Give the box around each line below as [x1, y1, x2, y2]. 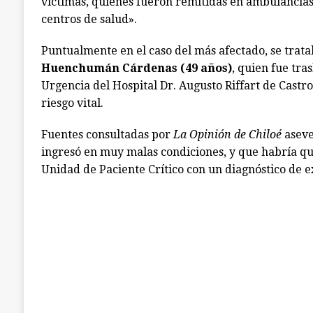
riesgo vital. [41, 96, 103, 110]
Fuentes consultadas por [41, 128, 173, 141]
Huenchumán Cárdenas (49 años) [41, 61, 232, 75]
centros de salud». [41, 13, 137, 26]
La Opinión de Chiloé [173, 128, 282, 141]
